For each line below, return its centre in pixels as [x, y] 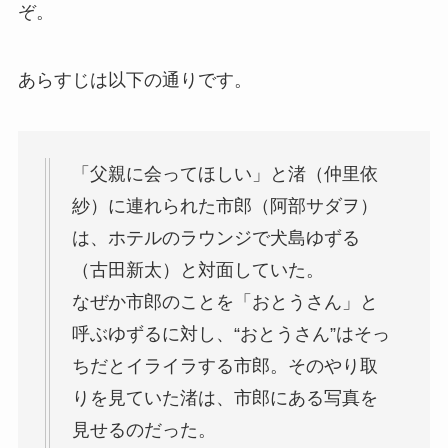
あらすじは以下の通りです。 [134, 79]
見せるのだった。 [143, 430]
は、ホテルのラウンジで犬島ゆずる [215, 238]
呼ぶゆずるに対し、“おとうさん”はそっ [230, 334]
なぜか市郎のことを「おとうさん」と [224, 302]
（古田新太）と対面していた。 [197, 270]
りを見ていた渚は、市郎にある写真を [224, 398]
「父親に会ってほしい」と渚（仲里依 [224, 174]
